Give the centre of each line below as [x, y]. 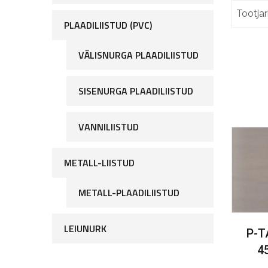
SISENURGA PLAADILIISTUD [136, 91]
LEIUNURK [85, 229]
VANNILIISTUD [109, 127]
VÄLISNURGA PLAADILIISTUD [138, 55]
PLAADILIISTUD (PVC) [108, 25]
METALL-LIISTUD [99, 163]
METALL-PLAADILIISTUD [129, 193]
